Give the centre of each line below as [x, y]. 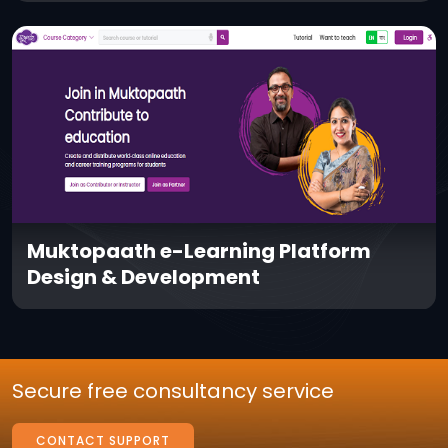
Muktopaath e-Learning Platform [199, 250]
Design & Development [143, 276]
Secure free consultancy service [173, 391]
